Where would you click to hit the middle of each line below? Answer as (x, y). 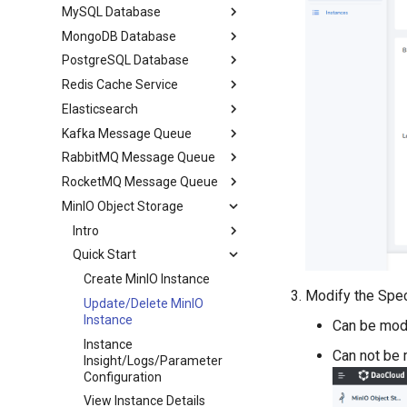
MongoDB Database (119, 36)
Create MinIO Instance (147, 279)
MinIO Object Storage (123, 206)
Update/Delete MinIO (144, 303)
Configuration (123, 377)
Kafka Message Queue (127, 133)
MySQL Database (112, 11)
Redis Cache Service (120, 84)
